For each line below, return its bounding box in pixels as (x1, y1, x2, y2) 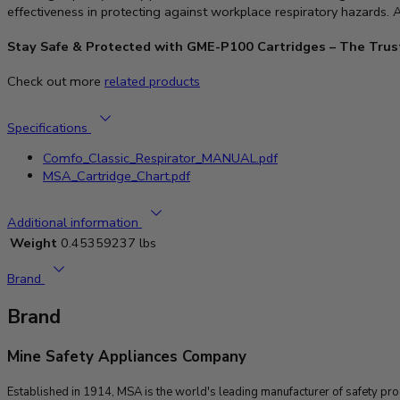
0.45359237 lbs (61, 233, 156, 252)
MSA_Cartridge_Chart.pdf (43, 167, 190, 186)
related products (104, 72, 200, 91)
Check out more (7, 72, 104, 91)
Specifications (7, 118, 91, 137)
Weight (10, 233, 57, 252)
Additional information (7, 212, 142, 231)
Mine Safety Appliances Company (7, 346, 246, 367)
